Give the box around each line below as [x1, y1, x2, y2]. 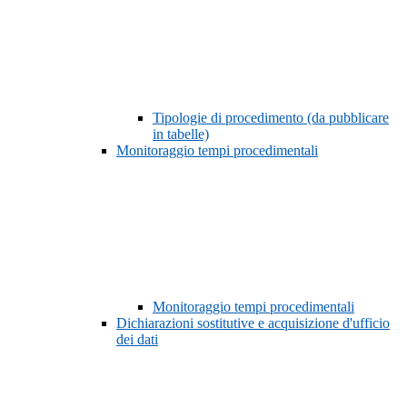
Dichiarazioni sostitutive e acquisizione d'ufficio [116, 315, 390, 332]
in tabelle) [153, 126, 209, 143]
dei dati [116, 332, 158, 348]
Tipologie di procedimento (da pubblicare [153, 110, 389, 126]
